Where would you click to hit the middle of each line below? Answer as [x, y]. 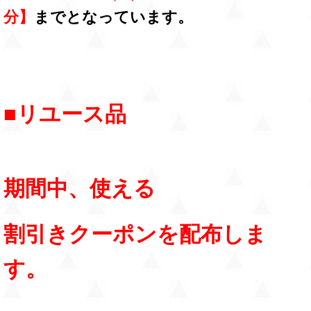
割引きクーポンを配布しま [135, 235]
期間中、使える [79, 189]
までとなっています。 [114, 17]
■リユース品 [65, 115]
